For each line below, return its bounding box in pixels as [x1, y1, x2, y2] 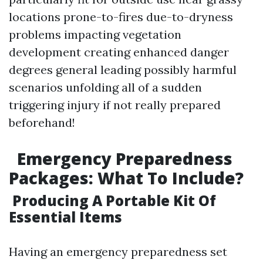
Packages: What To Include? [9, 167, 244, 189]
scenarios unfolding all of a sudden [9, 80, 202, 95]
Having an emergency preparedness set [9, 244, 227, 259]
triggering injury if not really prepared [9, 97, 221, 112]
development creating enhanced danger [9, 45, 229, 59]
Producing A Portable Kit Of [9, 191, 216, 210]
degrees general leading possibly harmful [9, 62, 237, 77]
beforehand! [9, 115, 75, 130]
